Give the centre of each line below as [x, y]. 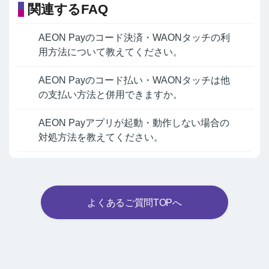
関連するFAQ [68, 9]
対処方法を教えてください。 [101, 138]
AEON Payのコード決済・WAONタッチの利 [134, 38]
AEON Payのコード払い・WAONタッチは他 [134, 80]
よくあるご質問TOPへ [134, 202]
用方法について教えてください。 [110, 52]
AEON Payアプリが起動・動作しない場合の [134, 123]
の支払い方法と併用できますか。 [110, 95]
